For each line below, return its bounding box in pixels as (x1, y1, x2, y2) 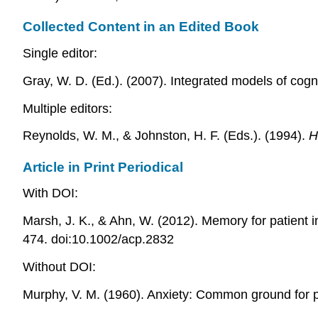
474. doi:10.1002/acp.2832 (23, 232, 174, 247)
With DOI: (23, 186, 78, 201)
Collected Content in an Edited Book (23, 19, 259, 35)
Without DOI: (23, 260, 96, 275)
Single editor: (23, 46, 97, 61)
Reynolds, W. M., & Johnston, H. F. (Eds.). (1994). (23, 128, 309, 143)
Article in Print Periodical (23, 159, 183, 175)
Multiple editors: (23, 101, 112, 116)
